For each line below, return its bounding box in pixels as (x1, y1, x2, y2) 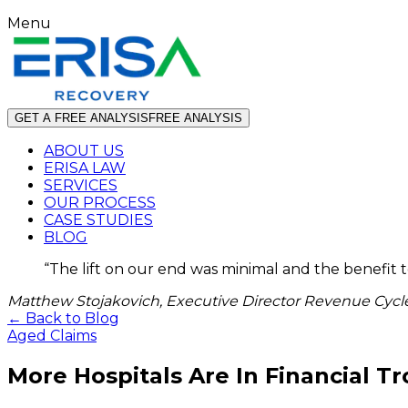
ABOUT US (44, 142, 124, 159)
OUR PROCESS (44, 194, 156, 211)
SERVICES (44, 177, 117, 194)
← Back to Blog (7, 310, 119, 327)
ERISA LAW (44, 159, 126, 177)
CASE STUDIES (44, 211, 153, 229)
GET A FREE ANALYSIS (15, 111, 148, 125)
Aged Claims (7, 327, 97, 344)
